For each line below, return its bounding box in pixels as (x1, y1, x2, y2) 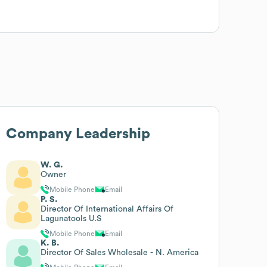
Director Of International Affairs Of (41, 204, 174, 213)
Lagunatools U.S (41, 214, 102, 223)
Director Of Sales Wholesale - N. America (41, 248, 199, 257)
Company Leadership (6, 126, 151, 141)
